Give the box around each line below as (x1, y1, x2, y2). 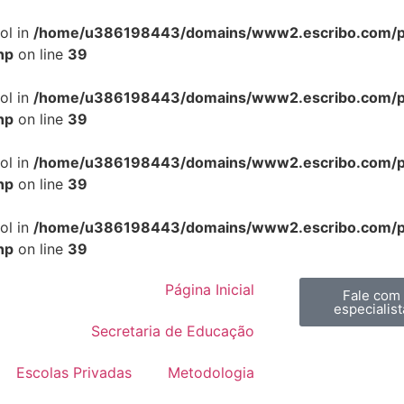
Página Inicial (164, 280, 254, 298)
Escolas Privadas (15, 363, 132, 381)
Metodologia (167, 363, 254, 381)
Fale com (342, 287, 400, 304)
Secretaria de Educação (90, 322, 254, 340)
